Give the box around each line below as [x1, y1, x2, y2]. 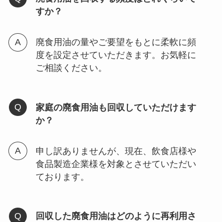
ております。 [35, 171, 89, 182]
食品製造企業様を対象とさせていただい [35, 159, 196, 169]
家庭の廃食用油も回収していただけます [35, 102, 196, 112]
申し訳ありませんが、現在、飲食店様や [35, 146, 196, 156]
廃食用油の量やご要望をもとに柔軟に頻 [35, 37, 196, 48]
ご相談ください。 [35, 63, 107, 73]
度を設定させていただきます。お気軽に [35, 50, 196, 60]
